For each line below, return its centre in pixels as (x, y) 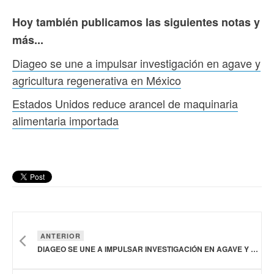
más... (28, 39)
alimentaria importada (65, 120)
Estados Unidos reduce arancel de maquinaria (125, 103)
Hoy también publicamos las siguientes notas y (136, 22)
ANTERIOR (61, 235)
